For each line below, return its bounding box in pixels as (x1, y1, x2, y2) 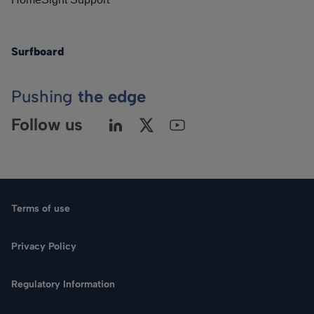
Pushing (11, 86, 78, 107)
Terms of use (11, 202, 70, 214)
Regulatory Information (11, 278, 115, 290)
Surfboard (11, 44, 64, 58)
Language (156, 294, 207, 306)
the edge (78, 86, 146, 107)
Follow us (11, 114, 83, 135)
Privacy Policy (11, 240, 76, 252)
